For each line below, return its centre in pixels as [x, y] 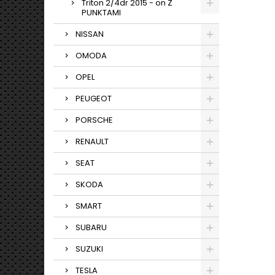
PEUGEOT [94, 99]
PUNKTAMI [101, 13]
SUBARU [91, 227]
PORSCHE [94, 120]
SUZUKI [89, 249]
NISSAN [90, 34]
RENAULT [92, 141]
